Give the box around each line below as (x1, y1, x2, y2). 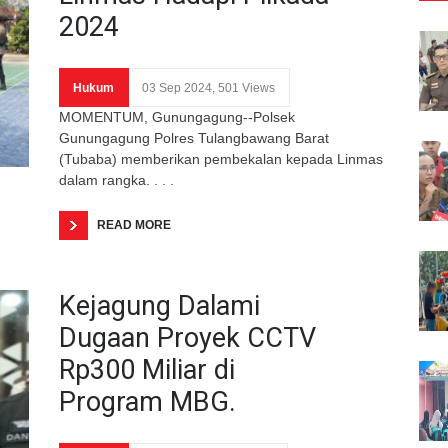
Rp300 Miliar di (59, 353, 235, 386)
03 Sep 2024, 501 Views (142, 80, 275, 95)
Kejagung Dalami (59, 289, 260, 322)
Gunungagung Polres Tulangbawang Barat (59, 129, 329, 146)
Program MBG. (59, 385, 236, 418)
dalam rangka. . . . (59, 171, 174, 188)
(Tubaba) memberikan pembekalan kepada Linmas (59, 150, 383, 167)
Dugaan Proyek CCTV (59, 321, 316, 354)
